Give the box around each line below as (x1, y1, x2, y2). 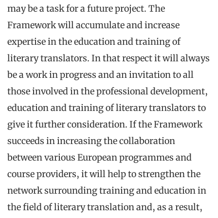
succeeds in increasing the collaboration (7, 135, 175, 147)
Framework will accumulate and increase (7, 19, 180, 31)
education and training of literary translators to (7, 102, 206, 114)
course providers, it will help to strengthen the (7, 168, 200, 180)
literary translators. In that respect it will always (7, 53, 210, 64)
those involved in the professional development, (7, 86, 208, 97)
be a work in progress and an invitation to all (7, 69, 194, 81)
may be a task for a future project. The (7, 3, 165, 15)
